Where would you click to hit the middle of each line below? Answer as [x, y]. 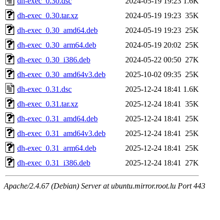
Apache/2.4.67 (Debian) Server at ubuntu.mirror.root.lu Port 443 [105, 186]
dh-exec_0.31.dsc [44, 89]
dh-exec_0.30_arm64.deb [57, 45]
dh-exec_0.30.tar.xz [48, 15]
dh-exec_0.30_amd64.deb [57, 30]
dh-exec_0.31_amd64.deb [57, 118]
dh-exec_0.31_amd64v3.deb [61, 133]
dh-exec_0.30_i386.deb [54, 59]
